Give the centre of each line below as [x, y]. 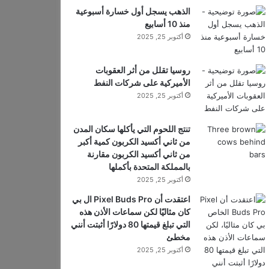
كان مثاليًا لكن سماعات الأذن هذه [134, 212]
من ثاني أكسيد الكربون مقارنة [138, 154]
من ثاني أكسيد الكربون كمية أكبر [134, 141]
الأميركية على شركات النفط [142, 83]
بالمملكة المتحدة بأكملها [149, 167]
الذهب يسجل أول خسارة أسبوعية [133, 11]
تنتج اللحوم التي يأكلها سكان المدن [131, 129]
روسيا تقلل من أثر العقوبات [143, 70]
